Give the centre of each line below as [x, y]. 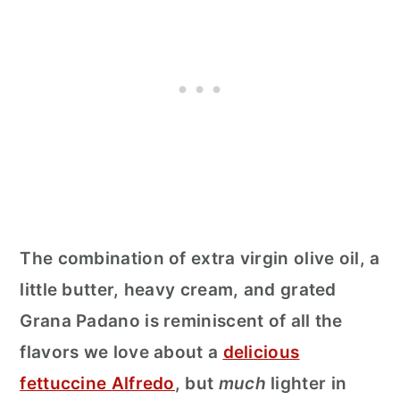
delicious [261, 352]
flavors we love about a [121, 352]
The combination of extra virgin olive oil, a [200, 258]
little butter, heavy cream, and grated [178, 289]
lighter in [306, 383]
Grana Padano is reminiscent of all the [181, 321]
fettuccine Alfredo [97, 383]
